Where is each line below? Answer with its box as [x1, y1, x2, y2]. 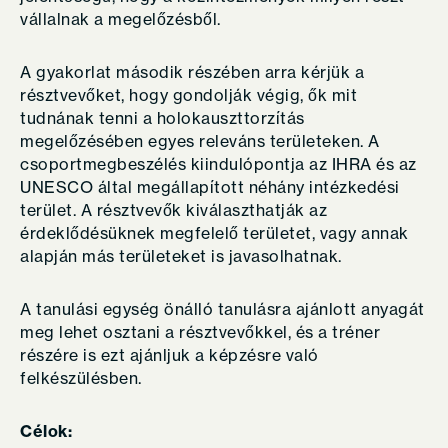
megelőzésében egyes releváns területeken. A [20, 131, 380, 151]
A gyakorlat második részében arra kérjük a [20, 62, 364, 82]
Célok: [20, 421, 72, 441]
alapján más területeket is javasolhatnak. [20, 246, 351, 266]
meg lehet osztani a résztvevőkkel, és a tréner [20, 322, 380, 342]
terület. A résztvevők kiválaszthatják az [20, 200, 327, 220]
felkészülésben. [20, 368, 146, 388]
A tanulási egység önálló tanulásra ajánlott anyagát [20, 299, 425, 319]
